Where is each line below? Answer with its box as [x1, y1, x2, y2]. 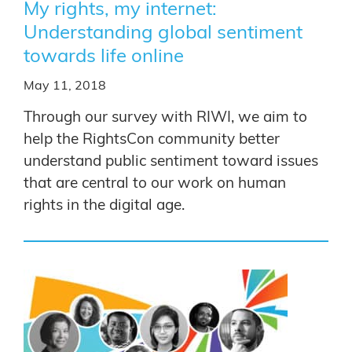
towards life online [24, 47, 184, 66]
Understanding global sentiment [24, 24, 302, 42]
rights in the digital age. [24, 198, 185, 213]
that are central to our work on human [24, 176, 286, 191]
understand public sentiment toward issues [24, 154, 318, 169]
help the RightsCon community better [24, 132, 280, 147]
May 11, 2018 [24, 79, 106, 92]
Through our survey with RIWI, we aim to [24, 110, 307, 125]
